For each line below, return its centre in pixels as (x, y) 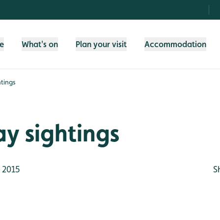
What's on (40, 44)
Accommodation (175, 44)
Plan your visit (101, 44)
